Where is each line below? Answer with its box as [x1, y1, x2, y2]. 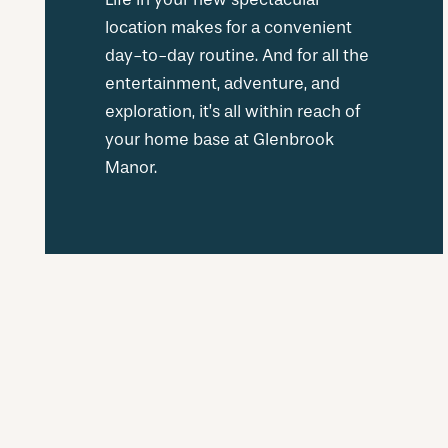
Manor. [105, 157, 157, 177]
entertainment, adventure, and [105, 73, 340, 93]
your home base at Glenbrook [105, 129, 334, 149]
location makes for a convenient [105, 17, 352, 37]
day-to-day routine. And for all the [105, 45, 369, 65]
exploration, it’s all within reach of [105, 101, 360, 121]
